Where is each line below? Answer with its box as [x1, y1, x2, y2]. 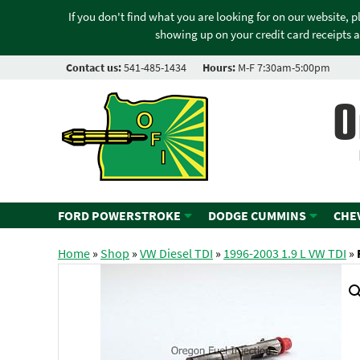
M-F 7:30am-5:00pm [235, 60, 330, 76]
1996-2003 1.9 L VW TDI [223, 245, 346, 262]
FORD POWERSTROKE [58, 207, 181, 224]
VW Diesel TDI [140, 245, 213, 262]
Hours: [202, 60, 235, 76]
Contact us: [66, 60, 121, 76]
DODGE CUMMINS [208, 207, 306, 224]
